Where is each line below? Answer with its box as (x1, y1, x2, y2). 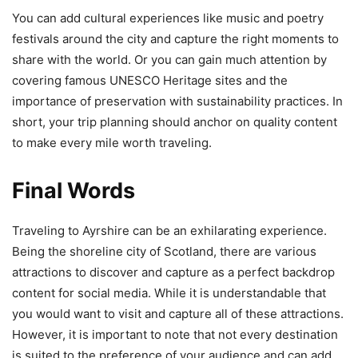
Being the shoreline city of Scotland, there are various (12, 243, 316, 259)
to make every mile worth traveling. (12, 134, 212, 150)
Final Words (12, 177, 135, 204)
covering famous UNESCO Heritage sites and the (12, 72, 288, 88)
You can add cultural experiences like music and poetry (12, 10, 324, 26)
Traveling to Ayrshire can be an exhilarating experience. (12, 222, 327, 238)
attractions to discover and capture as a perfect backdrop (12, 264, 335, 280)
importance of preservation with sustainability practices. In (12, 93, 343, 109)
